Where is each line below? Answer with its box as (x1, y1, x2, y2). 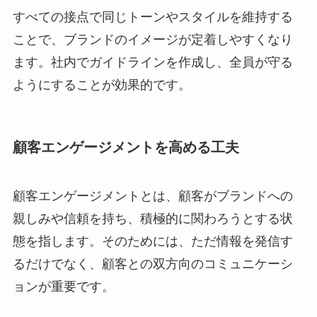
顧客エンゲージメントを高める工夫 (12, 139, 239, 155)
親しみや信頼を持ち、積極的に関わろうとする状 (12, 212, 293, 226)
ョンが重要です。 (12, 279, 115, 294)
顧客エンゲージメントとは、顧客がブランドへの (12, 189, 293, 204)
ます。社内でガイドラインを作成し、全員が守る (12, 54, 293, 69)
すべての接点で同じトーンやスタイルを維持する (12, 9, 293, 24)
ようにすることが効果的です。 (12, 77, 191, 92)
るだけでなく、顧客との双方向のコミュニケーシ (12, 257, 293, 272)
